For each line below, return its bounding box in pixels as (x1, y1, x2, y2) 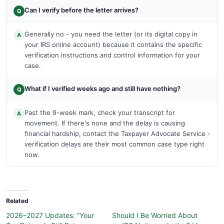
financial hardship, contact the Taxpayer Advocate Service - (24, 129, 210, 138)
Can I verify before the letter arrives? (24, 6, 138, 14)
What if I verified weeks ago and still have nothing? (24, 84, 180, 93)
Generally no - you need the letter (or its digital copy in (24, 30, 197, 38)
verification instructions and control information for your (24, 51, 200, 59)
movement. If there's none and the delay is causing (24, 119, 185, 127)
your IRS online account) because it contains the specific (24, 40, 202, 49)
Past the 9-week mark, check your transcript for (24, 108, 175, 117)
